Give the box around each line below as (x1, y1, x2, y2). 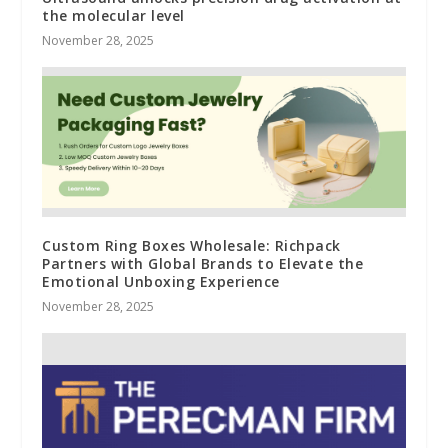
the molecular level (42, 6, 185, 26)
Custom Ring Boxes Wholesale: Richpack (42, 236, 341, 256)
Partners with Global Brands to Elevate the (42, 254, 364, 274)
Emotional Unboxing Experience (42, 272, 280, 292)
